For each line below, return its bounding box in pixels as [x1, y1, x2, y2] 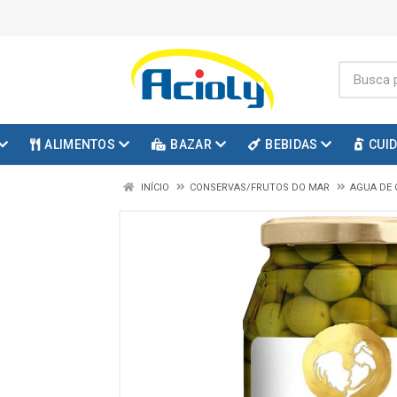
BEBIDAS [265, 137, 318, 152]
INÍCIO [138, 182, 169, 193]
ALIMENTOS [44, 137, 115, 152]
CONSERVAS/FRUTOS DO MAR [190, 182, 330, 193]
